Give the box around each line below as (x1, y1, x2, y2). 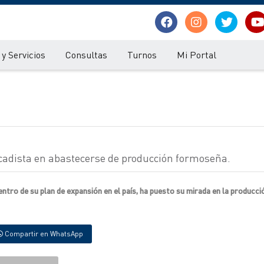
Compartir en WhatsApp (3, 229, 83, 238)
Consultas (65, 48, 107, 61)
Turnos (127, 48, 157, 61)
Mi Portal (177, 48, 216, 61)
